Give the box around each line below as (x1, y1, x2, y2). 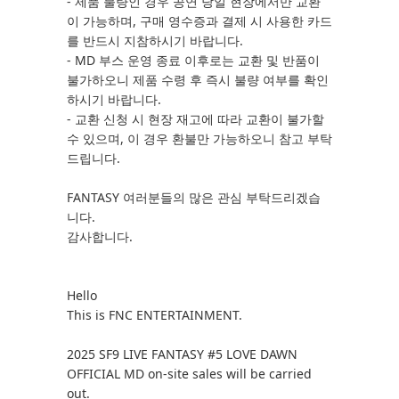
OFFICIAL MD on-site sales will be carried (67, 365, 312, 382)
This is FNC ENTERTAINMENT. (67, 306, 242, 323)
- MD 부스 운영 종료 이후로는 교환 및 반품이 (67, 52, 320, 69)
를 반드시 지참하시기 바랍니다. (67, 32, 247, 49)
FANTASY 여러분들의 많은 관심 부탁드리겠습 (67, 189, 321, 206)
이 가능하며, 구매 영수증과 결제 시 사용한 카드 (67, 12, 332, 29)
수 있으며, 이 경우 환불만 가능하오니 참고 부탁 (67, 130, 332, 147)
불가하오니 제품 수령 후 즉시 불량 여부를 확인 (67, 71, 329, 88)
